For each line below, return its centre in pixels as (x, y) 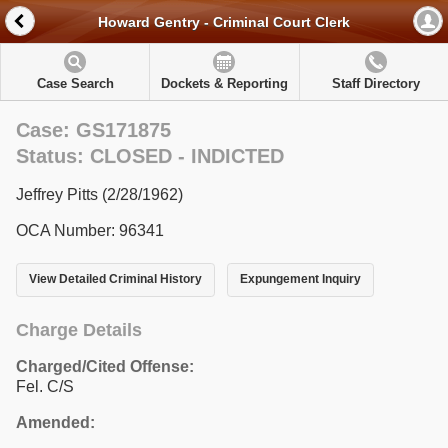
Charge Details (79, 329)
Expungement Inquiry (300, 279)
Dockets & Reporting (224, 83)
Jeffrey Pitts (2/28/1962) (99, 194)
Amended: (55, 422)
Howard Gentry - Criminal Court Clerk (224, 22)
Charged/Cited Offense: (105, 366)
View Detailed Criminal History (115, 279)
